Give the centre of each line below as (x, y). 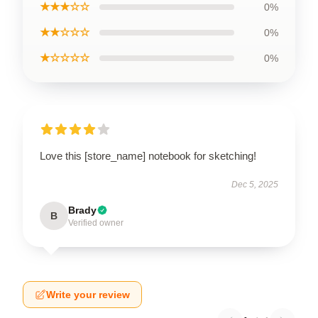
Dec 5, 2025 (255, 184)
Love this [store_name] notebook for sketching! (148, 155)
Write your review (88, 294)
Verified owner (96, 223)
